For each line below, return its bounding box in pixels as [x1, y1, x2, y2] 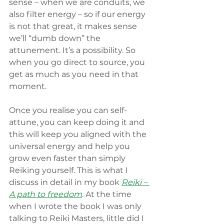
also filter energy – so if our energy [9, 9, 147, 19]
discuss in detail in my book [9, 177, 121, 187]
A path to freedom [9, 189, 82, 199]
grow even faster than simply [9, 153, 127, 163]
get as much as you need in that [9, 69, 140, 79]
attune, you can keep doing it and [9, 117, 146, 127]
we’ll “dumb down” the [9, 33, 102, 43]
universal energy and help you [9, 141, 132, 151]
